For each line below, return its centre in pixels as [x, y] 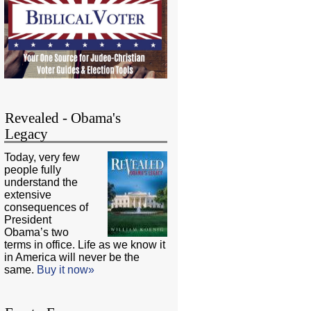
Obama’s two [37, 233]
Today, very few [42, 158]
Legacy [27, 134]
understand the [41, 183]
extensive [28, 195]
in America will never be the [72, 258]
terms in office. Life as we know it [85, 245]
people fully [33, 170]
